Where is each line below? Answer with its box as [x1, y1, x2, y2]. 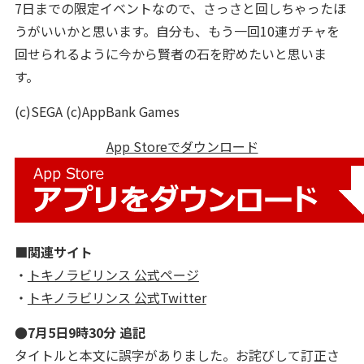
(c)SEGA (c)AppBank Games [14, 102, 180, 121]
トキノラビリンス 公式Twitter [27, 288, 206, 307]
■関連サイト [14, 242, 93, 262]
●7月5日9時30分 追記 [14, 323, 145, 342]
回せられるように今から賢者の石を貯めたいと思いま [14, 44, 327, 63]
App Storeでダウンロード [106, 136, 258, 156]
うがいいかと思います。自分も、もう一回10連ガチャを [14, 21, 340, 41]
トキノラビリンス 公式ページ [27, 265, 199, 284]
